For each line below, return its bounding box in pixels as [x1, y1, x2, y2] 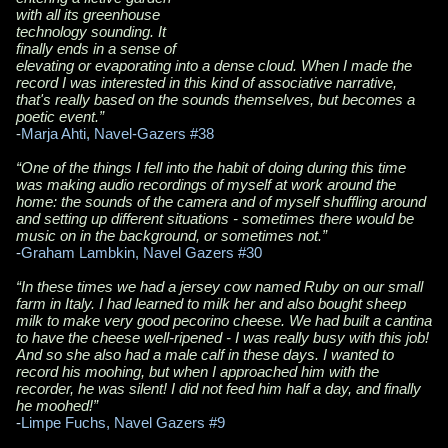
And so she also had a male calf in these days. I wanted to [16, 345, 394, 363]
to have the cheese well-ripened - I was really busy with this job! [16, 328, 429, 346]
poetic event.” [16, 107, 108, 125]
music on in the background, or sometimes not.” [16, 226, 327, 244]
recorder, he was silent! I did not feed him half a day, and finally [16, 379, 421, 397]
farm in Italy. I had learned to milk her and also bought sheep [16, 294, 406, 312]
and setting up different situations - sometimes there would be [16, 209, 414, 227]
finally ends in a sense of [16, 39, 176, 57]
